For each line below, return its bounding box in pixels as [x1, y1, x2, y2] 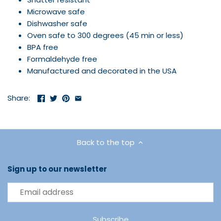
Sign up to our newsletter [7, 163, 107, 174]
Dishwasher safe [27, 18, 87, 29]
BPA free [27, 41, 58, 52]
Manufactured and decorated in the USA [27, 65, 177, 76]
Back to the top [76, 137, 135, 148]
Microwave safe [27, 6, 85, 17]
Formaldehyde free [27, 53, 97, 64]
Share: [7, 92, 30, 103]
